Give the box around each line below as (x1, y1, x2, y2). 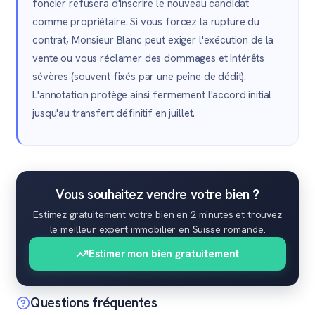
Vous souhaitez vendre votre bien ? (55, 186, 260, 203)
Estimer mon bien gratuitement (88, 246, 240, 261)
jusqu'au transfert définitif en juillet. (32, 106, 195, 120)
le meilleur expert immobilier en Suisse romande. (49, 223, 266, 236)
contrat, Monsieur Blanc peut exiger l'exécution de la (32, 33, 274, 47)
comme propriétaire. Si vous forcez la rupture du (32, 15, 260, 29)
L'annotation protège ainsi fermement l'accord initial (32, 88, 272, 102)
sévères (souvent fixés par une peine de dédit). (32, 70, 247, 84)
